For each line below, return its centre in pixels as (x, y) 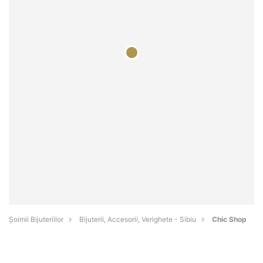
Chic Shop (229, 220)
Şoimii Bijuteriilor (36, 220)
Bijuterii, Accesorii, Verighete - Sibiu (138, 220)
